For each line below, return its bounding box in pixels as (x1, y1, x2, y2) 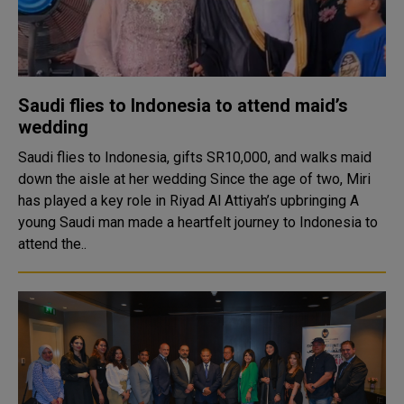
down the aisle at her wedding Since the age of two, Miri (18, 170, 210, 188)
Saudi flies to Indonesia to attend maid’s (18, 95, 348, 116)
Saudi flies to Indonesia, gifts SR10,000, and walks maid (18, 149, 372, 166)
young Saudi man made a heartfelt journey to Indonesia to (18, 214, 378, 231)
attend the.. (18, 235, 87, 252)
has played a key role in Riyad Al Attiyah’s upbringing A (18, 192, 350, 209)
